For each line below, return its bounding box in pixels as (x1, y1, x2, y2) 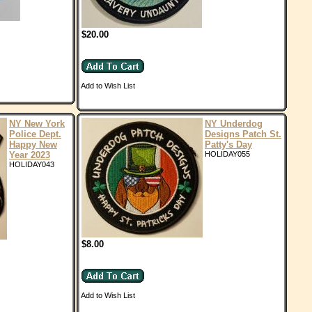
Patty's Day (205, 139, 252, 150)
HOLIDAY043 (9, 160, 54, 169)
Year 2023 (9, 150, 50, 160)
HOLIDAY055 (205, 150, 250, 158)
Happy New (9, 139, 57, 150)
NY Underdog (205, 118, 263, 129)
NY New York (9, 118, 65, 129)
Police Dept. (9, 129, 61, 139)
